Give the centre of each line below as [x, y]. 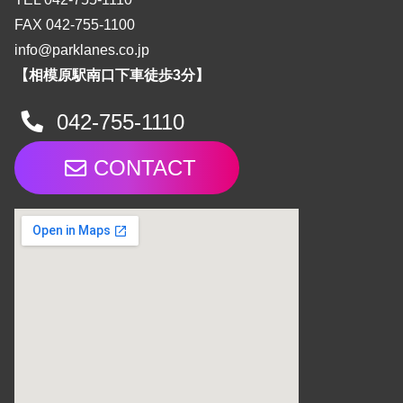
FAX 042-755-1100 [75, 25]
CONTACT [145, 168]
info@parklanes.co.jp [82, 50]
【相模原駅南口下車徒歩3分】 [112, 76]
